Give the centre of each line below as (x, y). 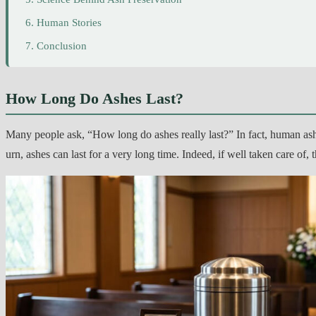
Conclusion (62, 45)
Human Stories (69, 22)
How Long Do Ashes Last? (95, 98)
